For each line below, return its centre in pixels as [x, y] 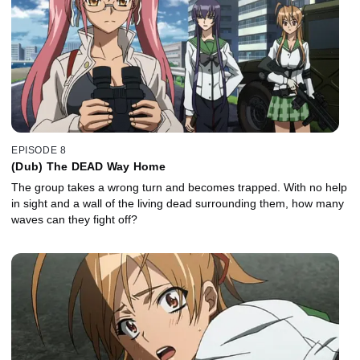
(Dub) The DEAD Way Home [88, 166]
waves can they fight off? [74, 219]
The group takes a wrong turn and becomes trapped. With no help [179, 187]
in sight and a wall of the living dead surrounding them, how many [178, 203]
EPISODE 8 [39, 150]
